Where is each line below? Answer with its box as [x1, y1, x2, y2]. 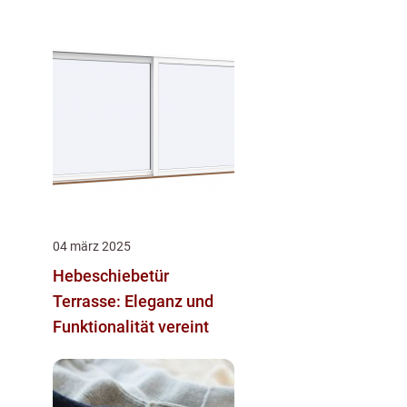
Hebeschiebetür [53, 266, 169, 286]
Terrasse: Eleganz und [53, 292, 213, 312]
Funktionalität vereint [53, 317, 209, 337]
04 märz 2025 [53, 239, 131, 254]
